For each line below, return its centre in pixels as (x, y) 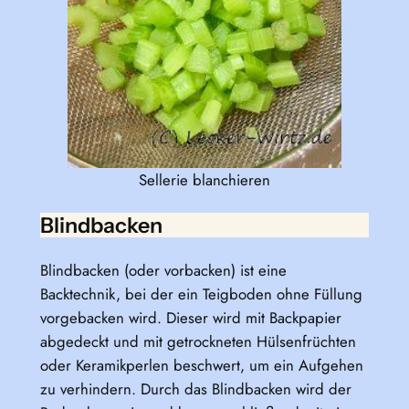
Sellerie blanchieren (204, 179)
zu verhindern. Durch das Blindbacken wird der (195, 388)
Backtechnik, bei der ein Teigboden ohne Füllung (201, 294)
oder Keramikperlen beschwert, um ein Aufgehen (201, 365)
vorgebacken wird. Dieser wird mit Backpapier (190, 317)
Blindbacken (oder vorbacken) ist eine (163, 270)
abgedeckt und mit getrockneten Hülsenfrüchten (198, 341)
